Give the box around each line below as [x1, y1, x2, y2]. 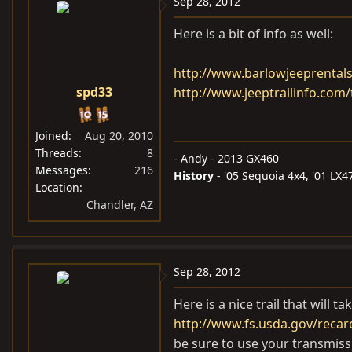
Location [35, 180, 79, 195]
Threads [35, 145, 79, 160]
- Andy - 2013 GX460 [174, 151, 279, 166]
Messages [35, 163, 88, 178]
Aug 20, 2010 [85, 128, 153, 143]
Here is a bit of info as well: [174, 25, 333, 42]
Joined [35, 128, 68, 143]
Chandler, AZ [86, 197, 153, 212]
